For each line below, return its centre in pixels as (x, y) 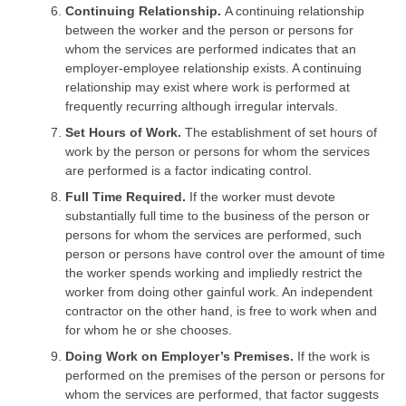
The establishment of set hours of (279, 132)
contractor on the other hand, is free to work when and (221, 310)
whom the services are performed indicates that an (211, 48)
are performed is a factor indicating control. (188, 170)
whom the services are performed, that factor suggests (222, 394)
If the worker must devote (261, 196)
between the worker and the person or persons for (209, 29)
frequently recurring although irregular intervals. (202, 106)
